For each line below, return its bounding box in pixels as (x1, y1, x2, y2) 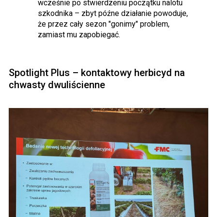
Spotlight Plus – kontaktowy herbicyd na (9, 67, 185, 79)
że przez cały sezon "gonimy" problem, (38, 19, 170, 29)
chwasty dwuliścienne (9, 79, 105, 91)
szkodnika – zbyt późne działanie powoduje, (38, 9, 188, 18)
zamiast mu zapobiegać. (38, 30, 120, 40)
